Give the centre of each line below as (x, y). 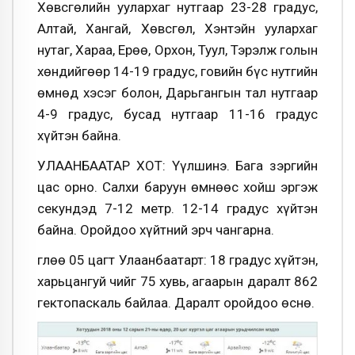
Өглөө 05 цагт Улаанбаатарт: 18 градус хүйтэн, (177, 260)
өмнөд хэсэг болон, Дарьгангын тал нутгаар (177, 93)
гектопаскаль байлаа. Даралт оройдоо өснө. (176, 302)
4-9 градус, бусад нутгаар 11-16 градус (177, 115)
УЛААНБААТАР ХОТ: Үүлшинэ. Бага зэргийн (177, 166)
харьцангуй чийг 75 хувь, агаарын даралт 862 (177, 281)
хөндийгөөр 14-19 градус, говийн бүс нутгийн (177, 72)
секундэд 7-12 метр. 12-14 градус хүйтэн (177, 208)
